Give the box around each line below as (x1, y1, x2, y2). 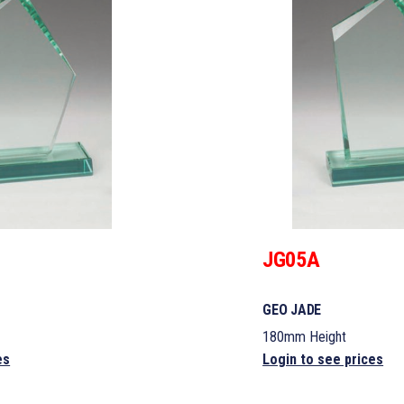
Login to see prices (262, 350, 384, 368)
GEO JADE (262, 300, 322, 318)
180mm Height (262, 327, 347, 345)
